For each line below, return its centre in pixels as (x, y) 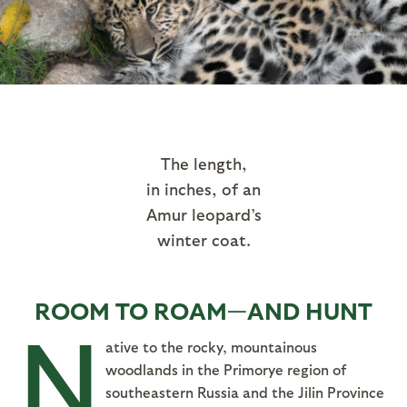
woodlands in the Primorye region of (226, 369)
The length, (203, 163)
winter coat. (203, 239)
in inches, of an (203, 188)
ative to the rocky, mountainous (211, 346)
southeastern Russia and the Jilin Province (245, 392)
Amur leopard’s (203, 213)
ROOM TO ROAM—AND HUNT (203, 309)
